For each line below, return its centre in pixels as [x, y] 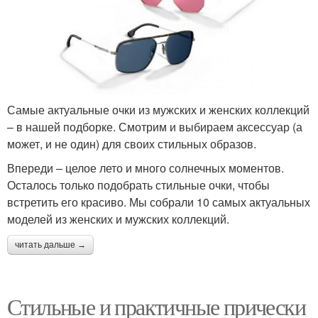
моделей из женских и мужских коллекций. [121, 219]
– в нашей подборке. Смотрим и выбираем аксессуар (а [155, 127]
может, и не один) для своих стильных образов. [132, 144]
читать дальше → [50, 245]
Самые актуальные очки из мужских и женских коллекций [158, 110]
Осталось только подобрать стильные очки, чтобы [138, 185]
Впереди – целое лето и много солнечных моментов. [146, 168]
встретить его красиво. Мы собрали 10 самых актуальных [159, 202]
